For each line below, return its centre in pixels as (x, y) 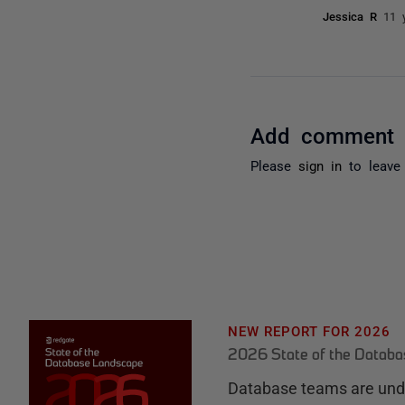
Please (275, 165)
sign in (320, 165)
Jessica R (353, 15)
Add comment (323, 134)
